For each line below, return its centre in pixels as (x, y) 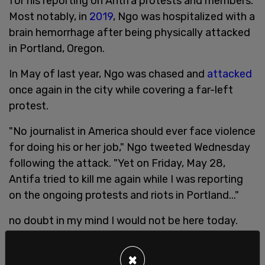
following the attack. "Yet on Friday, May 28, (117, 163)
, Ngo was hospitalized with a (184, 16)
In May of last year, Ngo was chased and (108, 74)
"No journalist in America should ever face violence (132, 131)
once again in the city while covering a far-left (121, 90)
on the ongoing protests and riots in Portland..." (124, 195)
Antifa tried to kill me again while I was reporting (126, 179)
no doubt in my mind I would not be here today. (123, 220)
